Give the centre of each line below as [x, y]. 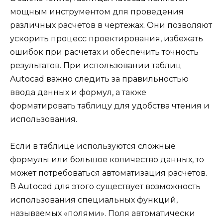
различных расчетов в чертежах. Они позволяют [111, 25]
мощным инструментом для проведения [97, 12]
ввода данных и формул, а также [78, 93]
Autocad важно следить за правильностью [99, 79]
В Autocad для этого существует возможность [105, 187]
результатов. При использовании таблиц [96, 66]
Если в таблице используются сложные [93, 146]
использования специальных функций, [94, 200]
